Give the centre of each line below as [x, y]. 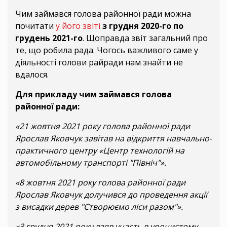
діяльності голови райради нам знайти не [99, 63]
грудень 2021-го [49, 38]
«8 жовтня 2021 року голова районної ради [100, 183]
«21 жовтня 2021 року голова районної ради [103, 126]
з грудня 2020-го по [143, 26]
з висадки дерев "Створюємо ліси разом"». [99, 207]
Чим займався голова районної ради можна [103, 14]
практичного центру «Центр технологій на [100, 151]
